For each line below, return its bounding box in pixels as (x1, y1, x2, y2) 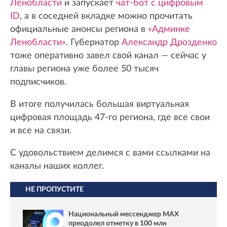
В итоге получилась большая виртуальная (10, 100, 189, 109)
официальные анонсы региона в (10, 25, 148, 34)
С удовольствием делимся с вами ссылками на (10, 148, 210, 158)
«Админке (148, 25, 190, 34)
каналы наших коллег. (10, 162, 104, 171)
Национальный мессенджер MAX (68, 211, 179, 218)
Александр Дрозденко (122, 38, 217, 48)
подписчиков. (10, 78, 66, 87)
